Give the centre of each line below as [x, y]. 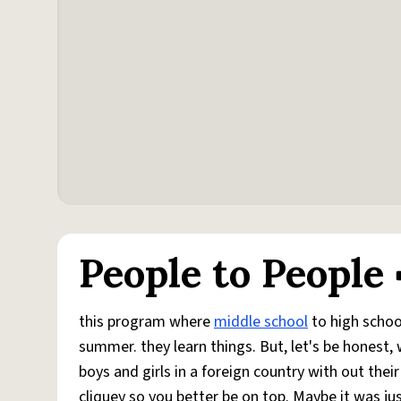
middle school [261, 322]
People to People [231, 273]
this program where [146, 322]
